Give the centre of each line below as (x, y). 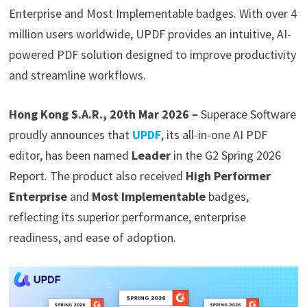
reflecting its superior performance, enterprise (127, 217)
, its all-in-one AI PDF (214, 135)
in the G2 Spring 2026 (225, 156)
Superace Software (248, 114)
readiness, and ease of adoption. (92, 238)
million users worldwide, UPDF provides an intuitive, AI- (150, 34)
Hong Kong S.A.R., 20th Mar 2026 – (105, 114)
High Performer (228, 176)
